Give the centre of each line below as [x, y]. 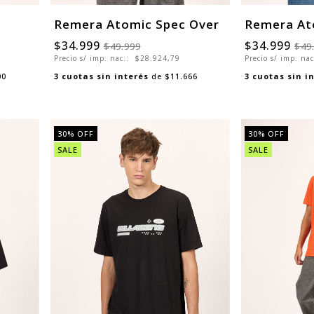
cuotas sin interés [105, 76]
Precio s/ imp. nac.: [93, 59]
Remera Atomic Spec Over [136, 25]
